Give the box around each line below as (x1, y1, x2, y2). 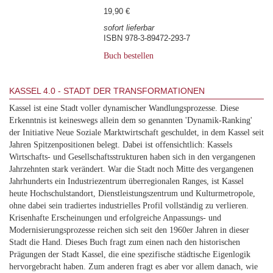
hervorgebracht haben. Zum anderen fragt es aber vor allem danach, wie (9, 262, 258, 271)
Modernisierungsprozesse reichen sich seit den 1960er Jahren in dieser (9, 225, 249, 235)
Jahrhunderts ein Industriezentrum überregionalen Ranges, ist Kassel (9, 177, 244, 186)
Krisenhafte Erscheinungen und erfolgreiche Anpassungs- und (9, 213, 221, 222)
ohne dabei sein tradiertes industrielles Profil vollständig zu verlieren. (9, 201, 249, 210)
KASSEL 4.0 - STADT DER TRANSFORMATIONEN (9, 86, 205, 96)
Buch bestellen (104, 51, 154, 60)
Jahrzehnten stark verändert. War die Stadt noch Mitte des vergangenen (9, 165, 253, 174)
